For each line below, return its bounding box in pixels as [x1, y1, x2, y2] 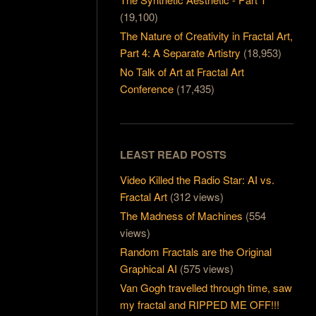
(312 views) [170, 189, 224, 205]
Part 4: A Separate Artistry [120, 44, 241, 60]
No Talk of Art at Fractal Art [120, 63, 245, 79]
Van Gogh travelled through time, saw [120, 280, 293, 296]
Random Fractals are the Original [120, 244, 272, 260]
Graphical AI [120, 261, 178, 276]
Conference [120, 80, 174, 96]
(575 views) [180, 261, 234, 276]
